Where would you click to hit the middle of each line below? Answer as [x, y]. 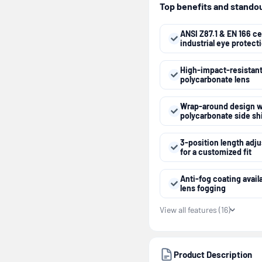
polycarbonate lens [215, 79]
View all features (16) [195, 209]
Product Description [213, 254]
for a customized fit [216, 151]
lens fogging [203, 188]
